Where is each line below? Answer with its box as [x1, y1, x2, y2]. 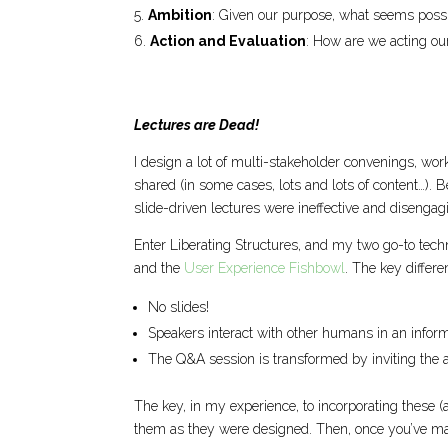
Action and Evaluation [150, 33, 307, 50]
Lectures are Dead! [134, 117, 260, 134]
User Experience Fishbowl [184, 260, 346, 277]
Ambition [148, 7, 213, 24]
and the [134, 260, 185, 277]
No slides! [148, 299, 210, 316]
